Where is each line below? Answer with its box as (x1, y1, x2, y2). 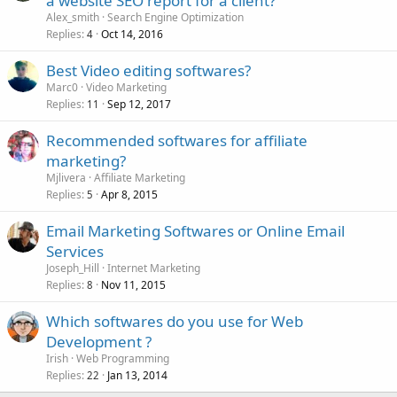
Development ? (46, 331, 152, 352)
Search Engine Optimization (107, 9, 244, 25)
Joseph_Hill (46, 260, 99, 276)
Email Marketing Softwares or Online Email (46, 220, 345, 241)
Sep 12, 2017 (107, 96, 171, 112)
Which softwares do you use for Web (46, 310, 303, 331)
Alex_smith (46, 9, 99, 25)
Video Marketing (86, 79, 167, 95)
